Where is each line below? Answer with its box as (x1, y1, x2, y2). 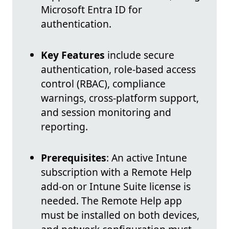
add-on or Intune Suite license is (41, 179, 191, 194)
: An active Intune (106, 151, 187, 165)
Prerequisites (41, 151, 106, 165)
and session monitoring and (41, 105, 171, 120)
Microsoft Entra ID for (41, 3, 142, 17)
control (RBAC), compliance (41, 77, 166, 91)
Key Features (41, 48, 105, 62)
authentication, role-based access (41, 62, 196, 77)
